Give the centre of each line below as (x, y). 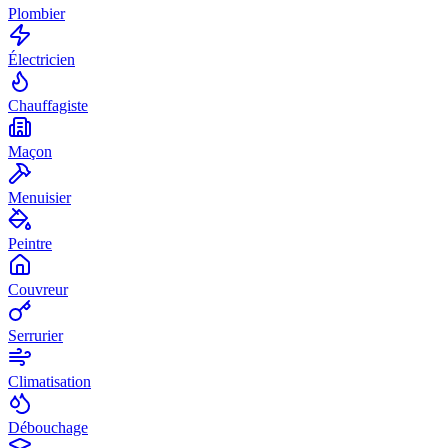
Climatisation (49, 382)
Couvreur (38, 290)
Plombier (36, 14)
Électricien (41, 60)
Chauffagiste (48, 106)
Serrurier (35, 336)
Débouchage (48, 428)
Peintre (30, 244)
